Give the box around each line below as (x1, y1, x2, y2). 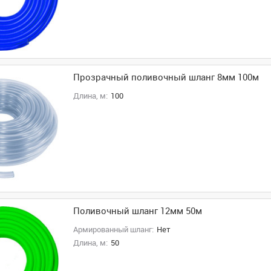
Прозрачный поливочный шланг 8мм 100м (73, 72, 259, 83)
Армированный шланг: (73, 225, 154, 234)
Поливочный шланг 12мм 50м (73, 206, 202, 217)
